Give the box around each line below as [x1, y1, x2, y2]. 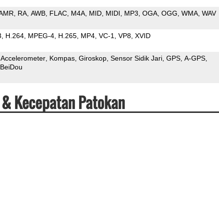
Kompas [49, 54, 75, 62]
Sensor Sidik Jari [110, 54, 162, 62]
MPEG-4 [27, 31, 54, 40]
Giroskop [78, 54, 107, 62]
